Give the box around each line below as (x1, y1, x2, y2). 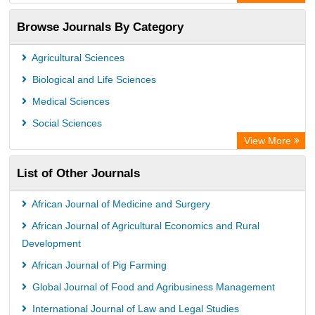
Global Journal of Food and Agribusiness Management (30, 281, 275, 292)
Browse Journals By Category (17, 20, 184, 34)
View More (244, 135, 294, 146)
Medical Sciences (30, 96, 110, 107)
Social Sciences (30, 117, 102, 129)
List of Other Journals (17, 166, 140, 180)
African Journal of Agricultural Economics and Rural (30, 220, 259, 231)
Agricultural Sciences (30, 52, 124, 63)
